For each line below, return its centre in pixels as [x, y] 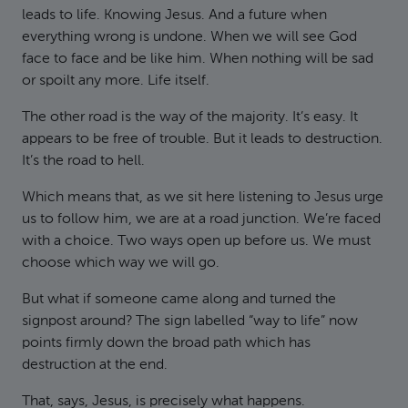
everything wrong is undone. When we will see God [189, 37]
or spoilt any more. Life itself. [116, 81]
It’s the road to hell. [83, 161]
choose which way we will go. [121, 263]
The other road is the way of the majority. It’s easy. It [190, 117]
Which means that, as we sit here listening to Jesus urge [203, 198]
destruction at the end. [95, 365]
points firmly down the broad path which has [166, 343]
